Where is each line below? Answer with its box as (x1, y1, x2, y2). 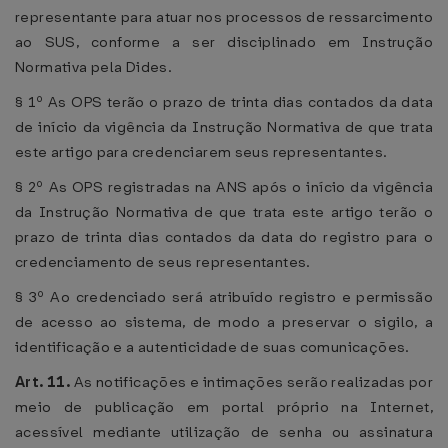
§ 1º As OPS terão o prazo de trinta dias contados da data (15, 92, 433, 112)
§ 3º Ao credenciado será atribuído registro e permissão (15, 287, 433, 307)
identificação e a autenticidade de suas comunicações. (15, 337, 410, 357)
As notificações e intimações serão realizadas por (73, 372, 433, 392)
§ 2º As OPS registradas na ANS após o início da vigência (15, 177, 433, 197)
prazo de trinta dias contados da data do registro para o (15, 227, 433, 247)
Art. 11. (15, 372, 74, 392)
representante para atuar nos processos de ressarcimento (15, 7, 433, 27)
